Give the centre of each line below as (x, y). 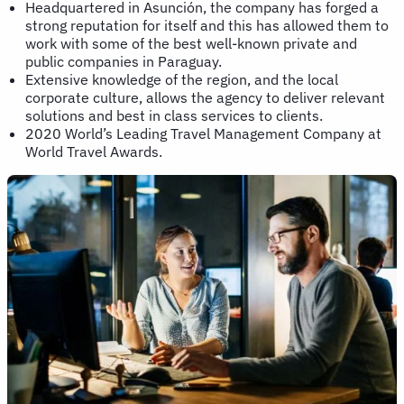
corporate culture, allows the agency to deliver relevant (205, 97)
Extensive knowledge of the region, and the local (182, 79)
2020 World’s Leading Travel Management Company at (203, 133)
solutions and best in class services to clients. (174, 115)
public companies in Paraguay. (124, 61)
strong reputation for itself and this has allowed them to (207, 25)
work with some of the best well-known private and (191, 43)
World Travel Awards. (96, 151)
